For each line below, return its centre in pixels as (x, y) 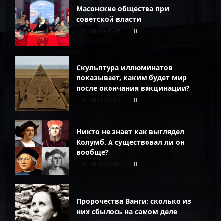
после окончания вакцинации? (133, 88)
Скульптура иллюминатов (125, 68)
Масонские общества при (123, 8)
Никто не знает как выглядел (130, 132)
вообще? (92, 152)
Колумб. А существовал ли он (130, 142)
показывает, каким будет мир (132, 78)
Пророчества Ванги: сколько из (134, 201)
